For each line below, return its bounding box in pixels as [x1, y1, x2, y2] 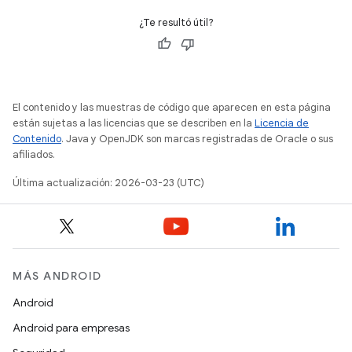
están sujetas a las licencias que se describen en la [13, 116, 255, 130]
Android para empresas [13, 321, 130, 335]
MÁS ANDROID [13, 269, 102, 283]
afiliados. [13, 148, 55, 161]
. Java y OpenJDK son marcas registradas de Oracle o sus [61, 132, 333, 145]
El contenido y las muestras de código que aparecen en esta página [13, 101, 331, 114]
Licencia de [255, 116, 309, 130]
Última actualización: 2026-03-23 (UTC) [13, 176, 204, 189]
